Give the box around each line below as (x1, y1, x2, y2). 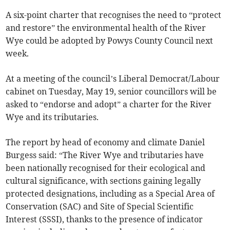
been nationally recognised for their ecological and (6, 163, 206, 174)
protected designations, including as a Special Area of (6, 188, 215, 199)
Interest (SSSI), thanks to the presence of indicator (6, 214, 203, 225)
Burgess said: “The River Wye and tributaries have (6, 150, 204, 161)
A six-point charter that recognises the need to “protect (6, 10, 222, 21)
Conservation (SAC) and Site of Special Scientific (6, 201, 194, 212)
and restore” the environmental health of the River (6, 23, 206, 33)
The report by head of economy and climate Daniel (6, 137, 205, 148)
